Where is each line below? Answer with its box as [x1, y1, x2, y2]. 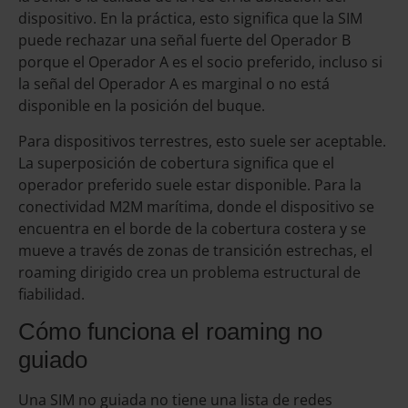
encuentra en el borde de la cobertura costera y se [18, 218, 366, 239]
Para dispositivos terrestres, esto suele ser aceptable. [18, 130, 386, 151]
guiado [18, 345, 87, 373]
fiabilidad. [18, 283, 85, 304]
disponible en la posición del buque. [18, 96, 265, 117]
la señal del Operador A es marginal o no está [18, 74, 330, 95]
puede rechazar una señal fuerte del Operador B [18, 30, 351, 51]
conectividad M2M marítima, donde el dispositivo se [18, 196, 374, 217]
